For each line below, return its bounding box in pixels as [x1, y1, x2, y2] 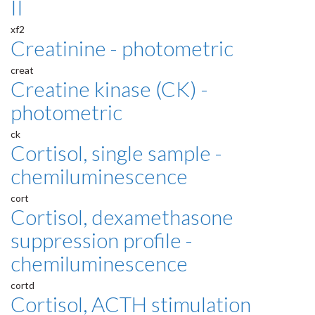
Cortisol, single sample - [11, 140, 222, 166]
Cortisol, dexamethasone [11, 204, 233, 230]
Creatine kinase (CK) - [11, 76, 208, 102]
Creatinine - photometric [11, 35, 233, 61]
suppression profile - [11, 227, 193, 253]
